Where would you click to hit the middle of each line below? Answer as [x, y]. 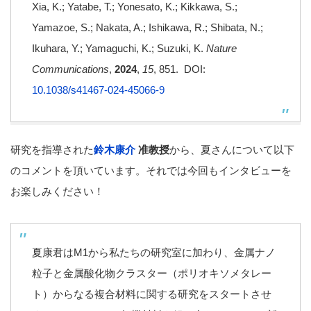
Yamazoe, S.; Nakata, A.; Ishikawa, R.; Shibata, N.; [148, 27]
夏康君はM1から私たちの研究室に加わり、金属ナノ [154, 252]
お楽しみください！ [57, 191]
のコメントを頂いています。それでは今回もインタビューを [151, 170]
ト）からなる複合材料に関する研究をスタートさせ [152, 294]
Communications [70, 69]
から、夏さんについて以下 [232, 149]
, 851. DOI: [179, 69]
